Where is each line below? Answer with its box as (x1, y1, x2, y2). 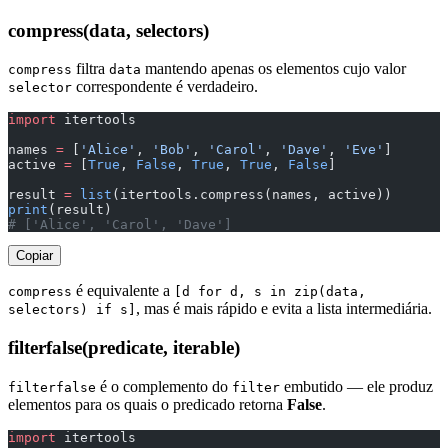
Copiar (16, 248, 53, 264)
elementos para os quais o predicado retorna (8, 395, 287, 413)
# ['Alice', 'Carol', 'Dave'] (8, 217, 232, 233)
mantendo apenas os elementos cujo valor (141, 60, 406, 78)
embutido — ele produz (280, 377, 433, 395)
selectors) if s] (8, 302, 136, 318)
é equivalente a (72, 282, 174, 300)
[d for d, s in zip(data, (174, 284, 366, 300)
